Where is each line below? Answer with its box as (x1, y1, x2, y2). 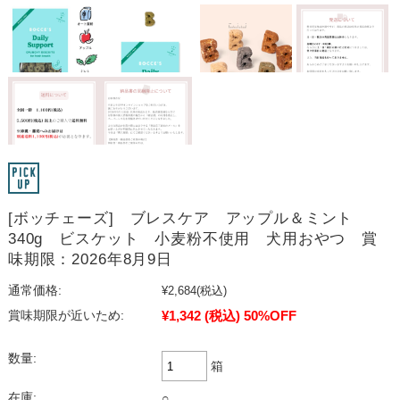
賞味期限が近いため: (7, 309, 124, 323)
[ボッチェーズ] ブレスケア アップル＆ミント (7, 210, 370, 228)
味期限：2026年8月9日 (7, 251, 172, 269)
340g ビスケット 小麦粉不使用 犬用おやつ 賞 (7, 230, 378, 248)
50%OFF (243, 308, 296, 324)
